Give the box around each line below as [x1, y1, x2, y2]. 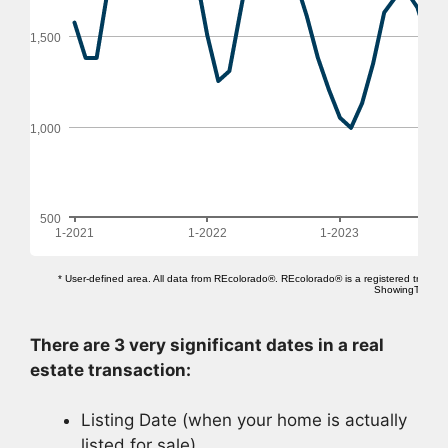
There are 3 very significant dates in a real [30, 334, 384, 355]
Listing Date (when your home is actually [81, 410, 407, 430]
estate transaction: [30, 359, 191, 380]
